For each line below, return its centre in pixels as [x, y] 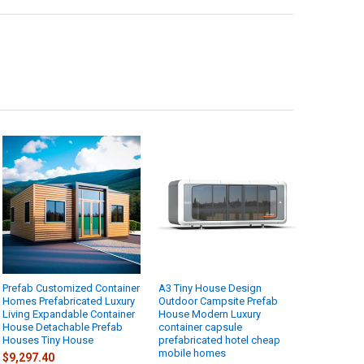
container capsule [201, 327]
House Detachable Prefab [63, 327]
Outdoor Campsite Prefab [219, 301]
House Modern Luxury [210, 314]
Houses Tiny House [48, 340]
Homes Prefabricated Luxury [69, 301]
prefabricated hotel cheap [220, 340]
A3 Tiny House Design [210, 288]
